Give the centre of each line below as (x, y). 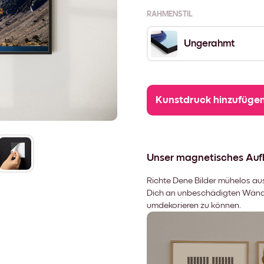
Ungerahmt (209, 44)
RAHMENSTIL (170, 15)
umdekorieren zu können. (194, 205)
